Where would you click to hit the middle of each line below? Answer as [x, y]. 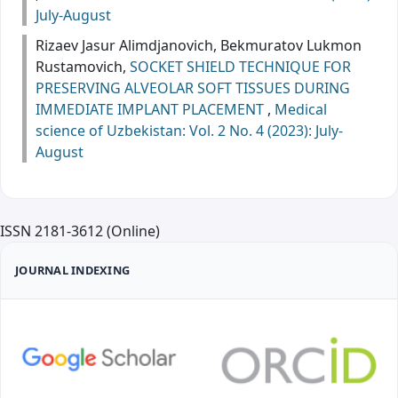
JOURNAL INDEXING [73, 270]
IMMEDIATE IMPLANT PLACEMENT [151, 109]
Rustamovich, [83, 66]
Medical [301, 109]
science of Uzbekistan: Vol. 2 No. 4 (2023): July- [189, 130]
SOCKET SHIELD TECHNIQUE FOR [240, 66]
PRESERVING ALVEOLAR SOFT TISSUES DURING [193, 88]
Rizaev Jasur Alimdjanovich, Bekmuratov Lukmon [199, 45]
